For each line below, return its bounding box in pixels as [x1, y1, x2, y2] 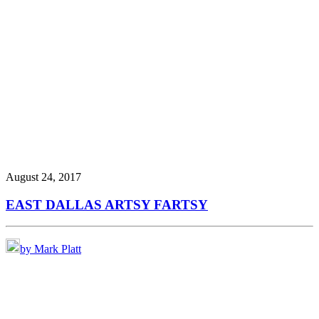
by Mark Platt [20, 243, 81, 256]
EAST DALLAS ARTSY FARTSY [6, 197, 208, 212]
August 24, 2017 [6, 170, 81, 183]
